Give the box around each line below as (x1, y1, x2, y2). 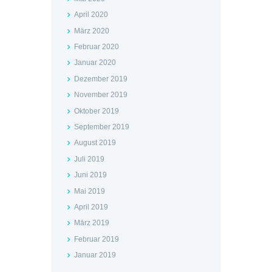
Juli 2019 (73, 154, 104, 163)
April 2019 (73, 202, 108, 211)
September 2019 (73, 123, 129, 132)
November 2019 (73, 90, 127, 100)
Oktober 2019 (73, 106, 119, 115)
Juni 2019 (73, 171, 107, 180)
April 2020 (73, 10, 108, 19)
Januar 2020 (73, 58, 116, 67)
